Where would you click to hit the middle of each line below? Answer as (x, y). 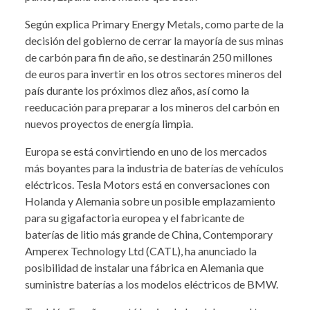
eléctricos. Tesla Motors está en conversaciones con (147, 185)
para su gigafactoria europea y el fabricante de (135, 218)
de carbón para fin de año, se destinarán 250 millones (149, 57)
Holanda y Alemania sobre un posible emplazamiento (150, 201)
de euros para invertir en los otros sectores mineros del (153, 74)
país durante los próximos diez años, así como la (137, 91)
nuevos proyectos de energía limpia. (109, 124)
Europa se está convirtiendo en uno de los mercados (146, 152)
